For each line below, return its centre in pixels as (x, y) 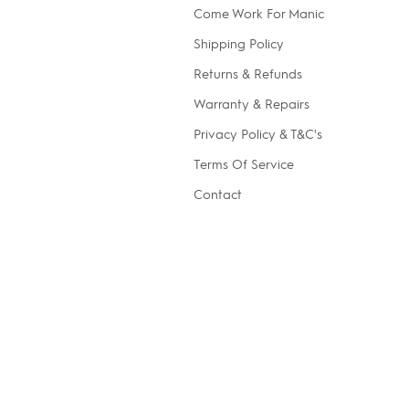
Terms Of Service (244, 163)
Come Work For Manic (259, 13)
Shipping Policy (239, 43)
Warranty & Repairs (252, 103)
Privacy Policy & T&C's (258, 133)
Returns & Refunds (248, 73)
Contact (218, 194)
